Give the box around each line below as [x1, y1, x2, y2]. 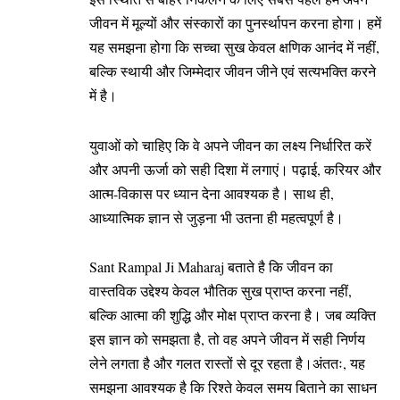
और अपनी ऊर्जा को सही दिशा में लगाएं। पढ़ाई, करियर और [89, 159, 381, 179]
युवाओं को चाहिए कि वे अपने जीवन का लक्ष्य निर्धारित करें [89, 135, 371, 154]
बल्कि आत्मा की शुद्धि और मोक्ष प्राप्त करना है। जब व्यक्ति [89, 305, 376, 325]
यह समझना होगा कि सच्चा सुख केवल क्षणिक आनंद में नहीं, [89, 37, 379, 57]
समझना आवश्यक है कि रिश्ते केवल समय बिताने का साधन [89, 378, 377, 397]
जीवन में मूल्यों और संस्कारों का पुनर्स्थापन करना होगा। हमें [89, 13, 381, 33]
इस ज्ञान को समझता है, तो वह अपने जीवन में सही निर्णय [89, 329, 365, 349]
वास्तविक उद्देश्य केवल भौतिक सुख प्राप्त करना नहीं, [89, 281, 352, 301]
